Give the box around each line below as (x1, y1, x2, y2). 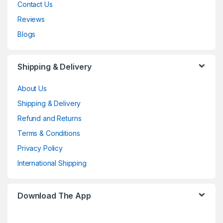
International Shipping (17, 158, 87, 167)
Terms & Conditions (17, 128, 80, 137)
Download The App (17, 190, 91, 201)
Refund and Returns (17, 113, 82, 122)
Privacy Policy (17, 143, 63, 152)
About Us (17, 84, 47, 93)
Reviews (17, 14, 45, 23)
